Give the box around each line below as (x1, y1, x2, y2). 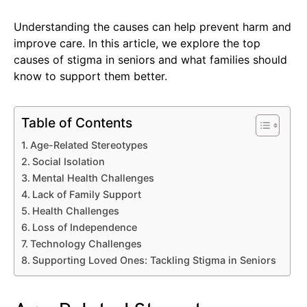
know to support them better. (14, 69, 167, 84)
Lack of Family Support (32, 188, 141, 201)
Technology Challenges (29, 238, 142, 250)
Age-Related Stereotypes (29, 139, 148, 151)
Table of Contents (21, 114, 132, 132)
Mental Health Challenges (32, 172, 154, 184)
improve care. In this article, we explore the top (14, 36, 260, 51)
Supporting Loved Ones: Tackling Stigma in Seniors (32, 254, 276, 267)
